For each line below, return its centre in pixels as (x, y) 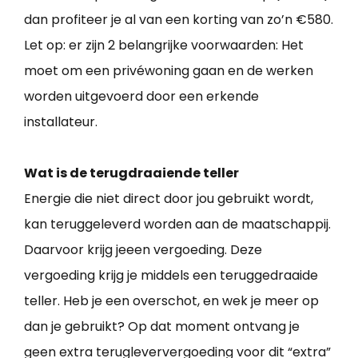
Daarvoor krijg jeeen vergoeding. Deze (143, 249)
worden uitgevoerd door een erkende (141, 96)
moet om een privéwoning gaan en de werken (169, 70)
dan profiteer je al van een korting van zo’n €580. (179, 19)
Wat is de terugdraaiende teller (131, 173)
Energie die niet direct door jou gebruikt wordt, (169, 198)
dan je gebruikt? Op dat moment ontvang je (162, 326)
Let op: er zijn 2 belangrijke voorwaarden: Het (164, 45)
